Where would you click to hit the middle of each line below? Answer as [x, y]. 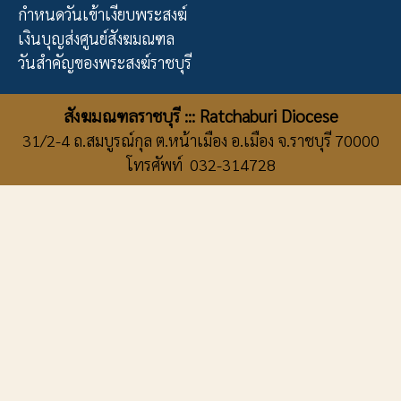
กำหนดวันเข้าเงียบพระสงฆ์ [102, 14]
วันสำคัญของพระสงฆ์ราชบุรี [105, 63]
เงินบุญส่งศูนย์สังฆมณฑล [96, 38]
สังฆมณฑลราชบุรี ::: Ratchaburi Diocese [200, 116]
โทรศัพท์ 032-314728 [200, 165]
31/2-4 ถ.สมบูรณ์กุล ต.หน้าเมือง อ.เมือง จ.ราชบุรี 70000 [200, 141]
